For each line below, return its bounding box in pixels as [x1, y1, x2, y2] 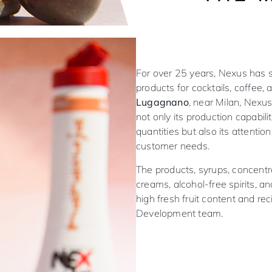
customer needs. [136, 140, 209, 152]
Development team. [136, 206, 223, 219]
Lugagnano [136, 96, 189, 109]
